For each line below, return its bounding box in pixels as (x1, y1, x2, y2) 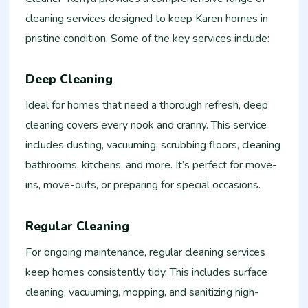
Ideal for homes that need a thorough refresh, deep (25, 98, 269, 113)
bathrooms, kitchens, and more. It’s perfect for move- (25, 157, 278, 173)
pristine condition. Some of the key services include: (25, 30, 270, 46)
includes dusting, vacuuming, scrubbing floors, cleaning (25, 137, 281, 153)
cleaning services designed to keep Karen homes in (25, 10, 269, 26)
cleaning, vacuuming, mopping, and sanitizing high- (25, 285, 260, 300)
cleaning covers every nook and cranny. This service (25, 118, 267, 133)
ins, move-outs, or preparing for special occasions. (25, 177, 261, 193)
